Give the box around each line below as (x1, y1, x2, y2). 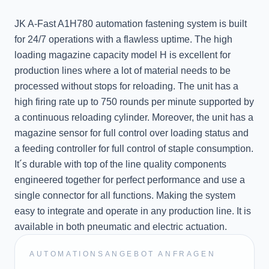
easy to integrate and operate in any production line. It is (14, 205, 251, 216)
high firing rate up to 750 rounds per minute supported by (14, 96, 254, 107)
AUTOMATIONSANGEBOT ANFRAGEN (29, 250, 216, 258)
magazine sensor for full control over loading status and (14, 127, 249, 138)
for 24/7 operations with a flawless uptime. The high (14, 34, 232, 44)
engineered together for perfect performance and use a (14, 174, 245, 185)
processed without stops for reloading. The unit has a (14, 80, 238, 91)
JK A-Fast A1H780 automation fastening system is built (14, 18, 247, 29)
